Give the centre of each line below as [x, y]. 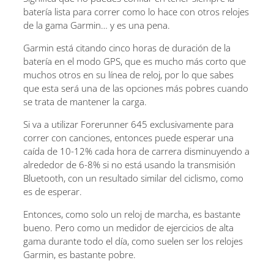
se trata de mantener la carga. [85, 101]
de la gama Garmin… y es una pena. [97, 25]
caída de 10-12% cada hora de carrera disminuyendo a [136, 151]
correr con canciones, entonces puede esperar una [128, 137]
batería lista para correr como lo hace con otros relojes [136, 11]
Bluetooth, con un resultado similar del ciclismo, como [133, 178]
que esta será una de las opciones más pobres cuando [136, 88]
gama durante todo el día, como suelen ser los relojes [133, 241]
